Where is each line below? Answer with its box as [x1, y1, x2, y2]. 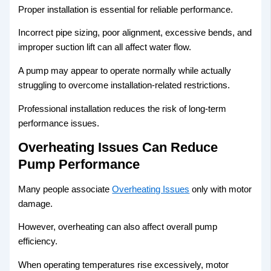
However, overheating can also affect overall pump [18, 222, 218, 232]
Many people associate [18, 184, 113, 194]
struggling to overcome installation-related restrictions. [18, 80, 230, 90]
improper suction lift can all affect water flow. [18, 42, 192, 53]
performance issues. [18, 118, 100, 128]
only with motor [189, 184, 252, 194]
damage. [18, 198, 53, 209]
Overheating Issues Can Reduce [18, 140, 218, 155]
